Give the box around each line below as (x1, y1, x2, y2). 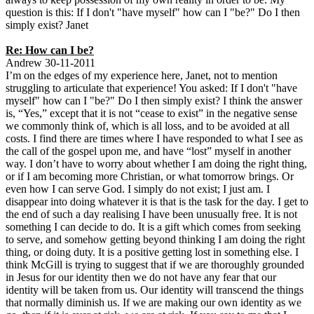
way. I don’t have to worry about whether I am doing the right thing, (6, 157, 307, 170)
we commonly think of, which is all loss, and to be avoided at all (6, 119, 289, 132)
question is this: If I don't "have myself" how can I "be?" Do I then (6, 6, 300, 18)
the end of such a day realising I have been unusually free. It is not (6, 207, 297, 220)
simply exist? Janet (6, 18, 88, 31)
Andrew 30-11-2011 (6, 56, 95, 69)
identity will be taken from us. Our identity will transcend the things (6, 283, 303, 296)
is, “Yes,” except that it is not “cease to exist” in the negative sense (6, 107, 297, 119)
